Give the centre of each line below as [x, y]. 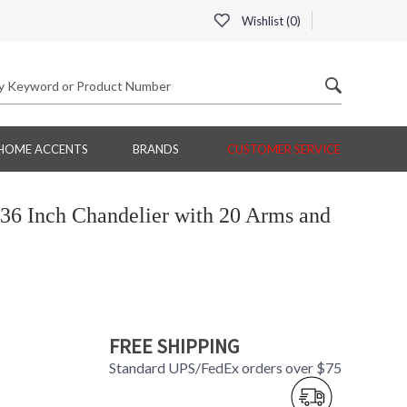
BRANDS [155, 149]
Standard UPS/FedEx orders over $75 [225, 368]
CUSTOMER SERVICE [284, 149]
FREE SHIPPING [174, 347]
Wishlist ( [264, 21]
